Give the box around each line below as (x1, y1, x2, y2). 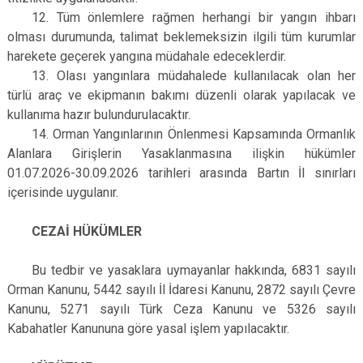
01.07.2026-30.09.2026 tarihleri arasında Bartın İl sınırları (7, 165, 356, 181)
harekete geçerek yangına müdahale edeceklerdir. (7, 49, 286, 64)
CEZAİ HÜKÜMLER (32, 224, 142, 239)
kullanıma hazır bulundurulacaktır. (7, 107, 190, 122)
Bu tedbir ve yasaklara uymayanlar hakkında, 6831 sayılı (32, 263, 356, 278)
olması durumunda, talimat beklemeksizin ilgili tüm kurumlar (7, 29, 356, 45)
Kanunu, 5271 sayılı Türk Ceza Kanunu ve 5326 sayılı (7, 301, 356, 317)
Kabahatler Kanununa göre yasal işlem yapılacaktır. (7, 321, 293, 336)
